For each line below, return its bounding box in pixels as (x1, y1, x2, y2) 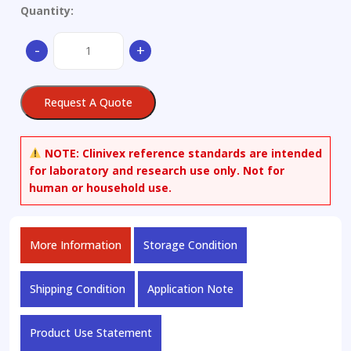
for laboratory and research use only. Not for (29, 162, 284, 178)
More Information (30, 237, 121, 252)
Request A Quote (44, 94, 132, 110)
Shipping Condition (30, 280, 125, 296)
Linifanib (52, 31, 95, 47)
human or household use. (29, 179, 172, 195)
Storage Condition (143, 237, 237, 252)
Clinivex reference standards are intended (78, 145, 322, 161)
